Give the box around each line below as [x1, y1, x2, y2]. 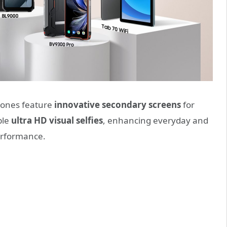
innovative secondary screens [52, 99, 181, 111]
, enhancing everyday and [103, 115, 208, 127]
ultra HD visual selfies [11, 115, 103, 127]
